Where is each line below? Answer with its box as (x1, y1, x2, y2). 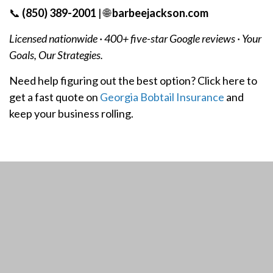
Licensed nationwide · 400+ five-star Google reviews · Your (9, 32, 261, 46)
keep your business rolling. (9, 107, 133, 121)
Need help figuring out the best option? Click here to (9, 74, 257, 88)
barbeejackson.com (112, 6, 208, 20)
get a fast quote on (9, 90, 100, 104)
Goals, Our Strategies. (9, 48, 103, 62)
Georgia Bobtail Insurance (100, 90, 224, 104)
